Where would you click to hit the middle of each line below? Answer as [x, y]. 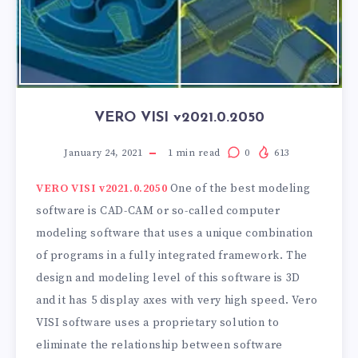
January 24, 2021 [103, 153]
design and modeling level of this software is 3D [168, 278]
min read [197, 153]
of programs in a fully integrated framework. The [172, 255]
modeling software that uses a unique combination [175, 233]
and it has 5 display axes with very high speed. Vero [177, 300]
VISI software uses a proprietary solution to [158, 322]
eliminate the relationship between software [159, 345]
